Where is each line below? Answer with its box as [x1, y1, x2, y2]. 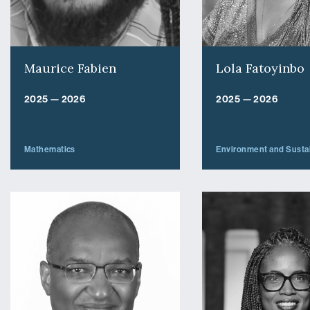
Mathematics [24, 144, 75, 154]
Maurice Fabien [24, 60, 116, 76]
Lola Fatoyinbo [216, 60, 305, 76]
